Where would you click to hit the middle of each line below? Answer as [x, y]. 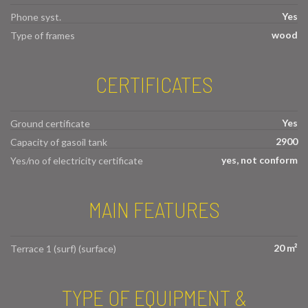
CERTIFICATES [154, 84]
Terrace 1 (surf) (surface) [63, 249]
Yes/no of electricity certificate [77, 161]
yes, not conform [260, 160]
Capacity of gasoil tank [59, 142]
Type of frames [43, 36]
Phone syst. [36, 17]
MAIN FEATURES [154, 209]
